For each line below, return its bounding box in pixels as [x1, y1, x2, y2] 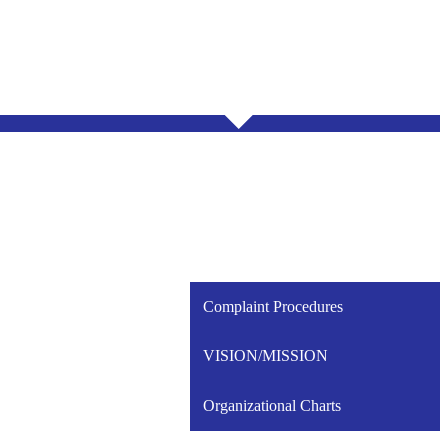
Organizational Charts [202, 396, 341, 414]
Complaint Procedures [202, 297, 343, 315]
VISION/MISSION [202, 347, 328, 365]
